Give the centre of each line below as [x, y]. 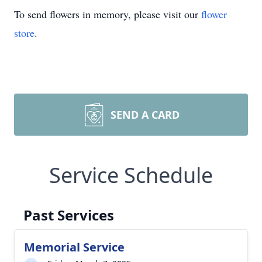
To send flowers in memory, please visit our [108, 14]
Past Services [69, 215]
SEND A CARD [145, 115]
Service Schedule [131, 175]
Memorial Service [74, 247]
